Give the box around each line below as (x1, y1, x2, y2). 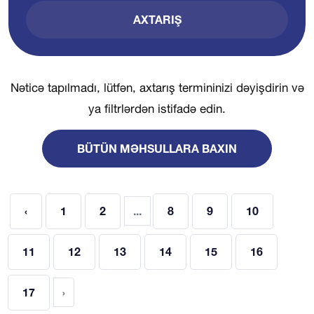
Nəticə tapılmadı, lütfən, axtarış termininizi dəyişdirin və (10, 80, 304, 95)
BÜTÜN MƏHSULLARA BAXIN (77, 142, 237, 156)
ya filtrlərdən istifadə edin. (88, 101, 226, 116)
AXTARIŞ (132, 13, 182, 27)
